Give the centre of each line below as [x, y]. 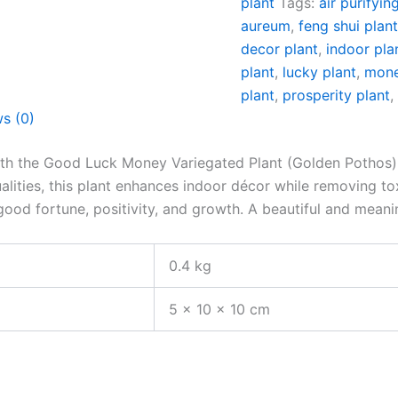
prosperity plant [337, 95]
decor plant [280, 49]
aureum [266, 26]
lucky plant [320, 72]
